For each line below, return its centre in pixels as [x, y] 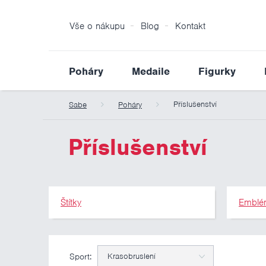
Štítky [71, 202]
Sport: [80, 256]
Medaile [151, 71]
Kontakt [190, 26]
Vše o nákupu [97, 26]
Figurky [217, 71]
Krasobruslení [132, 256]
